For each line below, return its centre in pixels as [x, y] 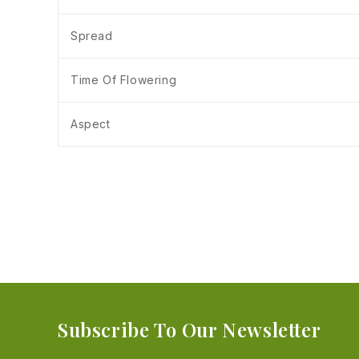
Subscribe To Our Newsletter [190, 330]
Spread [92, 36]
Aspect [91, 124]
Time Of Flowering [124, 80]
